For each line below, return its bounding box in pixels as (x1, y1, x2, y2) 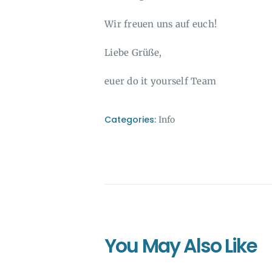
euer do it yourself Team (104, 75, 216, 87)
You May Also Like (104, 233, 257, 260)
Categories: (104, 113, 158, 126)
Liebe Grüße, (104, 46, 161, 58)
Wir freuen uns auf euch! (104, 18, 217, 30)
